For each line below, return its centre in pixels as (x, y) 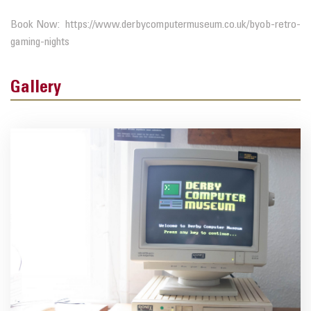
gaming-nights (40, 42)
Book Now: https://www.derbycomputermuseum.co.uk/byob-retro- (155, 25)
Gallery (36, 88)
